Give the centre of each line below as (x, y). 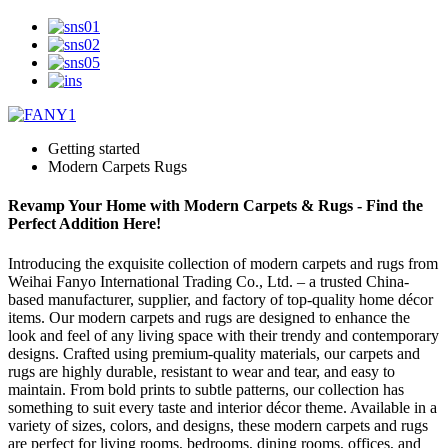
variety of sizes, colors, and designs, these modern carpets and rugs (218, 425)
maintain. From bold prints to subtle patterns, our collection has (206, 389)
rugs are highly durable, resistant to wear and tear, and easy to (201, 371)
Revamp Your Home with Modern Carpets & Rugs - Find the (215, 206)
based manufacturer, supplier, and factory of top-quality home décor (220, 299)
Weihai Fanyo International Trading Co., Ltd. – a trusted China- (208, 281)
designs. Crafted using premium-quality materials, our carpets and (214, 353)
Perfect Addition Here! (84, 224)
